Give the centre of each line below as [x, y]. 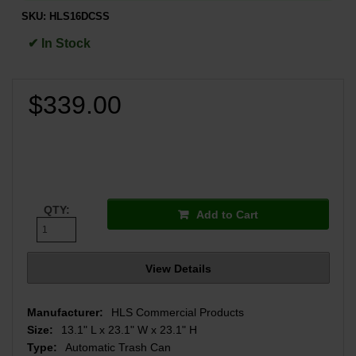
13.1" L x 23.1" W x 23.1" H [129, 329]
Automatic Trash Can [118, 347]
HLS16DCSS [80, 17]
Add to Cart [228, 214]
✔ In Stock [60, 44]
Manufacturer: [65, 312]
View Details [178, 268]
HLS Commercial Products [177, 312]
